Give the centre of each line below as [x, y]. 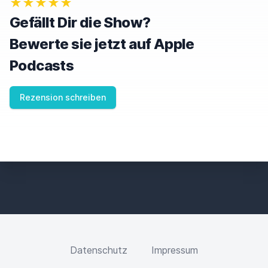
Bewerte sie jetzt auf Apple [102, 44]
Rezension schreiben [63, 97]
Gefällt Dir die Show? [80, 22]
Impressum [175, 250]
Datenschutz [99, 250]
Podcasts [42, 66]
